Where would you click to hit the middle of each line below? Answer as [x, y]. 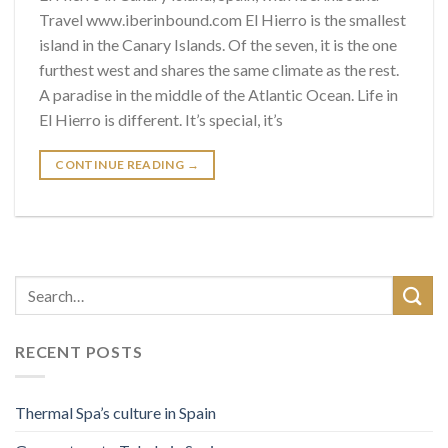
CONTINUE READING [121, 165]
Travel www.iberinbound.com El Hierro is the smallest [222, 20]
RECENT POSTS [79, 352]
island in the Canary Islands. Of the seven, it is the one [218, 45]
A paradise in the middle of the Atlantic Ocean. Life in [218, 95]
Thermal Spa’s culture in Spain [115, 412]
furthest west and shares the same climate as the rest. [219, 70]
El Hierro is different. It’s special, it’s [161, 120]
